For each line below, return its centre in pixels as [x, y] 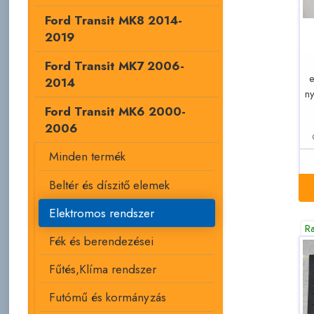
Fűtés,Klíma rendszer [103, 269]
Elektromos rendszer [102, 213]
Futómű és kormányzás [108, 298]
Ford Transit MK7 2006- [114, 66]
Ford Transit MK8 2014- [113, 21]
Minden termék [88, 157]
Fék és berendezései [102, 241]
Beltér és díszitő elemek [110, 185]
